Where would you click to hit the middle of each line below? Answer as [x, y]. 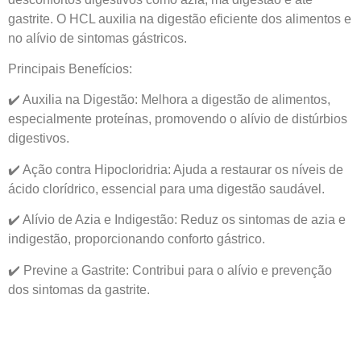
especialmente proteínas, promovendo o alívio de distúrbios [178, 119]
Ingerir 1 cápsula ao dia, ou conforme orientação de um [165, 351]
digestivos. [39, 139]
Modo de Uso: [48, 320]
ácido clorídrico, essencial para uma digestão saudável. [166, 189]
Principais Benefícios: [70, 68]
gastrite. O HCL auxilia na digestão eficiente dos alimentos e [180, 19]
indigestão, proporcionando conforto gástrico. [137, 239]
